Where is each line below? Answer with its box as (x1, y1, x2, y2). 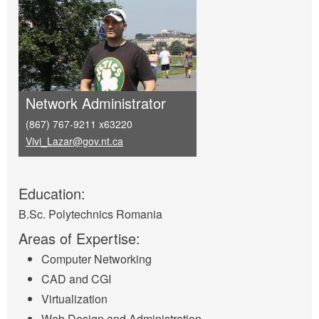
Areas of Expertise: (19, 228, 145, 249)
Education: (19, 183, 90, 204)
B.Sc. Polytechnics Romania (19, 206, 162, 222)
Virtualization (41, 291, 108, 308)
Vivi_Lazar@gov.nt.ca (26, 134, 123, 148)
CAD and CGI (41, 271, 111, 288)
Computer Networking (41, 251, 152, 268)
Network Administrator (26, 93, 166, 113)
